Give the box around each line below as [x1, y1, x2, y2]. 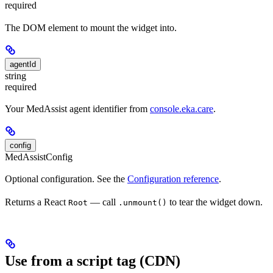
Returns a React [5, 197, 68, 208]
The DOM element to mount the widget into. [5, 22, 177, 33]
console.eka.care [150, 103, 213, 114]
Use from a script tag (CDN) [5, 253, 180, 269]
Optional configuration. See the [5, 174, 127, 185]
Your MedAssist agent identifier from [5, 103, 150, 114]
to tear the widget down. [167, 197, 263, 208]
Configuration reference [127, 174, 219, 185]
